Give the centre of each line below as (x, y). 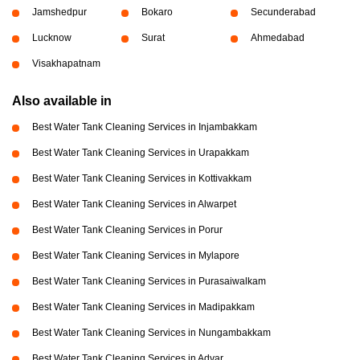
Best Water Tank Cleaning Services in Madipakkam (143, 307)
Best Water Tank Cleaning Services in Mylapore (136, 256)
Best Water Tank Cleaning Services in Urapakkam (141, 153)
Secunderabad (283, 12)
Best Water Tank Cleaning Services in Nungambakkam (151, 333)
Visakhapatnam (66, 64)
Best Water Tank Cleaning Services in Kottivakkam (142, 179)
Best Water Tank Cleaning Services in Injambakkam (145, 127)
